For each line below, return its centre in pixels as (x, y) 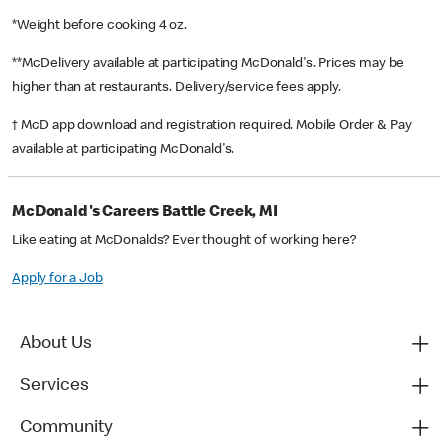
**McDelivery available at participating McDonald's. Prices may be (208, 64)
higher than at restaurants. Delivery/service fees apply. (178, 88)
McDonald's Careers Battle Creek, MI (145, 213)
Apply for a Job (57, 279)
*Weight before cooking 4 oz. (101, 26)
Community (66, 428)
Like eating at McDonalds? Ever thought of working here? (184, 241)
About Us (56, 344)
